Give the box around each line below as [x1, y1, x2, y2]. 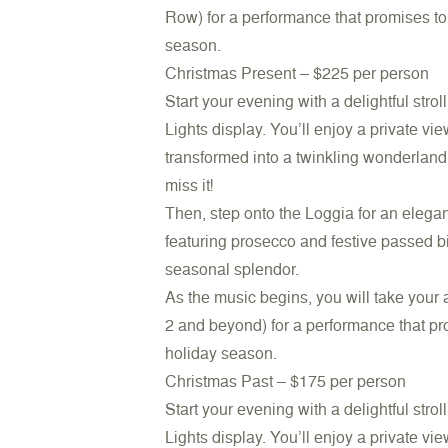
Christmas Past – [165, 370, 291, 392]
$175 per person [290, 370, 407, 392]
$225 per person [313, 62, 430, 84]
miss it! [165, 174, 214, 196]
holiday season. [165, 342, 278, 364]
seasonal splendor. [165, 258, 300, 280]
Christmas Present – [165, 62, 314, 84]
